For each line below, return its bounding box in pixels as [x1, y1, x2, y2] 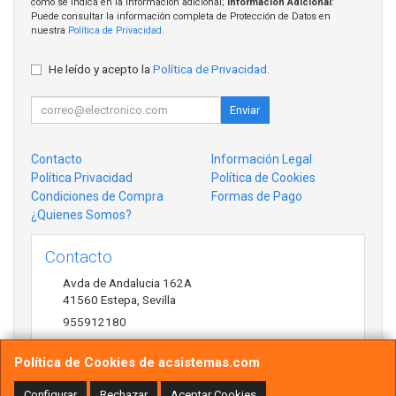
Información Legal [211, 152, 312, 167]
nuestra [31, 24, 68, 36]
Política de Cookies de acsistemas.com [14, 354, 260, 370]
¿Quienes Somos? [31, 208, 132, 223]
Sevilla [142, 293, 176, 308]
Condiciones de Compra [31, 189, 164, 204]
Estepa [101, 293, 137, 308]
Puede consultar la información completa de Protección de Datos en [31, 10, 331, 22]
